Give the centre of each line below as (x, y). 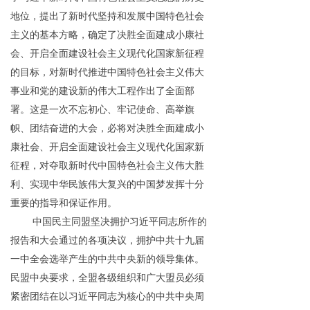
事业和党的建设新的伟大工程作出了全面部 (102, 90)
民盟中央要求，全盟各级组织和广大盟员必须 (107, 277)
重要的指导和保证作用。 (64, 202)
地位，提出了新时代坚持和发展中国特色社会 (107, 16)
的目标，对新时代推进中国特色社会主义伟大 (107, 72)
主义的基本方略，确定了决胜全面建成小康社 (107, 34)
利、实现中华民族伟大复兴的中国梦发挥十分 (107, 184)
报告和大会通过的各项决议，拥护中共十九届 (107, 240)
